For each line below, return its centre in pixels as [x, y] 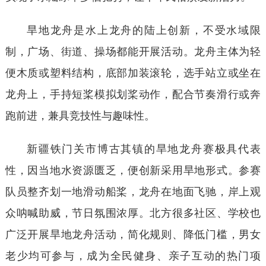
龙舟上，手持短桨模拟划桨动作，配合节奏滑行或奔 [133, 93]
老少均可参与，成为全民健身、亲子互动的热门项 [133, 254]
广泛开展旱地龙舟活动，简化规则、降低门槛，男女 [133, 233]
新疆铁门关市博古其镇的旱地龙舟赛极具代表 [144, 148]
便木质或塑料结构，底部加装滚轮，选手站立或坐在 [133, 72]
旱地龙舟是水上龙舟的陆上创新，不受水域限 [144, 29]
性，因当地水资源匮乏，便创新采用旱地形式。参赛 [133, 169]
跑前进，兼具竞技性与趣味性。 [80, 114]
